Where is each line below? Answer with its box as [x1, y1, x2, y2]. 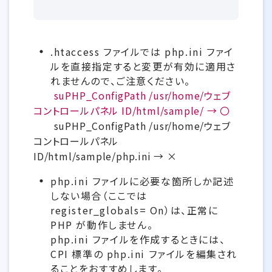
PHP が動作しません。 [50, 217, 154, 232]
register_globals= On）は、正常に [50, 203, 219, 217]
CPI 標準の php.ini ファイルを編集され [50, 246, 238, 261]
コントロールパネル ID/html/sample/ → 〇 [33, 103, 231, 118]
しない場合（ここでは [50, 188, 148, 203]
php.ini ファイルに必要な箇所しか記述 [50, 174, 234, 188]
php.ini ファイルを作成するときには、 [50, 232, 226, 246]
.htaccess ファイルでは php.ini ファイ [50, 44, 234, 59]
